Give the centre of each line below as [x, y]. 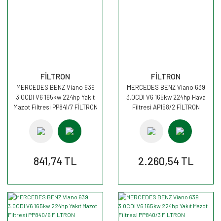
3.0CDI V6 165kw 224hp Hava [166, 97]
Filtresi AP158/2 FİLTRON [166, 107]
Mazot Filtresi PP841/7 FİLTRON [55, 107]
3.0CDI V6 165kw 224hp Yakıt [55, 97]
